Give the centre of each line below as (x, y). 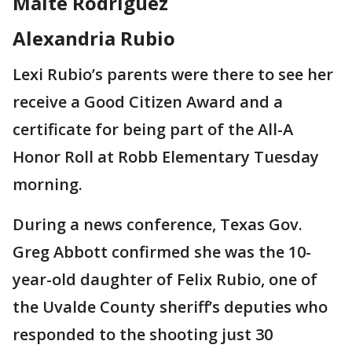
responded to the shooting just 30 (143, 334)
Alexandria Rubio (94, 38)
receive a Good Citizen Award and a (148, 101)
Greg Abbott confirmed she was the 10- (162, 251)
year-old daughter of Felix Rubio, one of (165, 279)
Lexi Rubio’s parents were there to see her (173, 74)
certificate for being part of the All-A (153, 129)
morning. (48, 184)
